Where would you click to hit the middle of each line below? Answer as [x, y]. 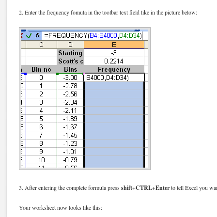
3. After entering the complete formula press [70, 187]
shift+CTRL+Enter [145, 187]
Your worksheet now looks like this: [61, 207]
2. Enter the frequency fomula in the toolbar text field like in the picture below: [108, 12]
